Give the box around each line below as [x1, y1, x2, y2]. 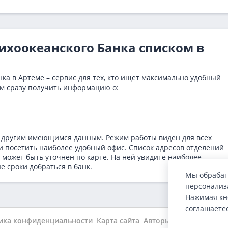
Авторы [144, 216, 171, 225]
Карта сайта [97, 216, 139, 225]
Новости [193, 216, 224, 225]
